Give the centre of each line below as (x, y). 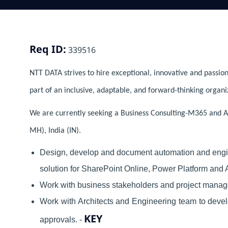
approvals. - (62, 219)
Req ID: (48, 49)
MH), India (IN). (55, 131)
